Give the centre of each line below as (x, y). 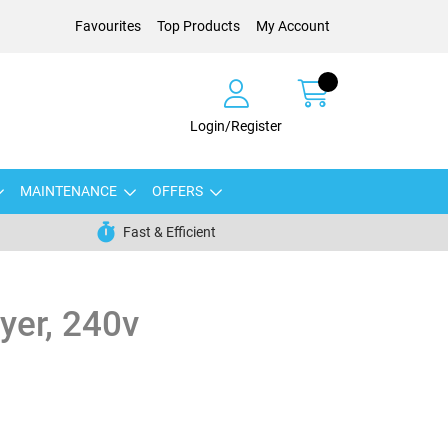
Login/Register (236, 125)
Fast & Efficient (169, 232)
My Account (293, 26)
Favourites (108, 26)
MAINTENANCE (68, 191)
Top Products (198, 26)
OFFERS (177, 191)
